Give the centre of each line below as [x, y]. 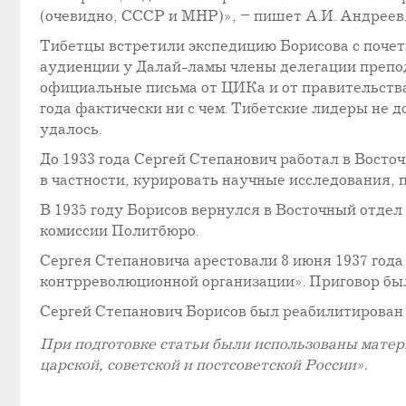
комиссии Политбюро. [119, 232]
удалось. [71, 130]
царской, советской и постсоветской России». [203, 365]
